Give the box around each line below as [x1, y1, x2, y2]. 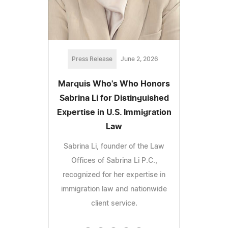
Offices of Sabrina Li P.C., [71, 157, 157, 165]
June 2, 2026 [121, 56, 158, 63]
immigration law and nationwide [61, 186, 167, 193]
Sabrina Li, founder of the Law [64, 143, 164, 151]
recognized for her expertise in [63, 172, 165, 179]
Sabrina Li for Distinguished [59, 94, 169, 103]
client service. [91, 200, 137, 208]
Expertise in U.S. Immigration [56, 108, 172, 117]
